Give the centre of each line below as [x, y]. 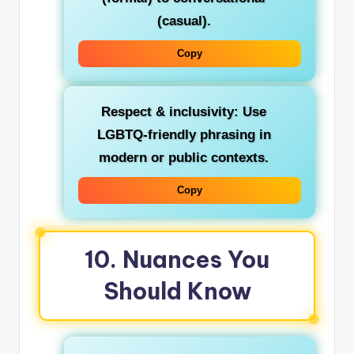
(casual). [184, 21]
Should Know [177, 291]
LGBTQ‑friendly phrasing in [184, 134]
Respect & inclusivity [168, 111]
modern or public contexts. [184, 157]
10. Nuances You [177, 259]
